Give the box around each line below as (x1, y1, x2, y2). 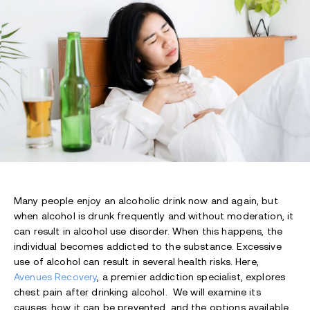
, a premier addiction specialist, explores (97, 271, 286, 283)
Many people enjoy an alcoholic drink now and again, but (14, 195, 278, 207)
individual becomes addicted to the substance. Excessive (14, 241, 282, 253)
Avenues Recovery (14, 271, 98, 283)
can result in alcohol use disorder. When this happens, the (14, 226, 283, 237)
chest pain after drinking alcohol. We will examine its (14, 286, 261, 298)
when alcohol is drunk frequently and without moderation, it (14, 210, 294, 222)
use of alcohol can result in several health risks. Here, (14, 256, 259, 268)
